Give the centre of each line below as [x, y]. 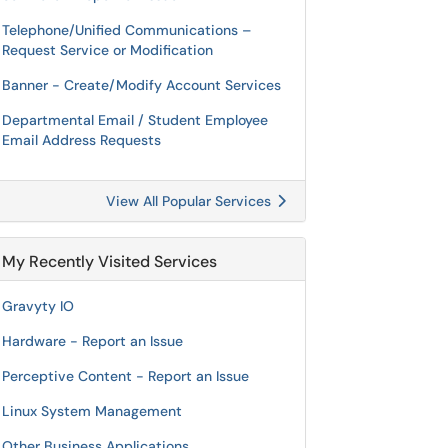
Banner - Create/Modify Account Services [141, 85]
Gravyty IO [38, 306]
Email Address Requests [81, 140]
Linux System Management [92, 411]
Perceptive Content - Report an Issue [125, 376]
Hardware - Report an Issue [92, 341]
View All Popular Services [190, 201]
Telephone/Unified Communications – [126, 30]
